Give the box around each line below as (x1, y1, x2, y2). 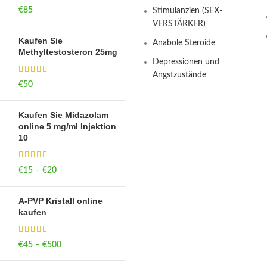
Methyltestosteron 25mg (18, 47, 117, 57)
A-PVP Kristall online (18, 196, 103, 206)
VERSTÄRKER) (153, 20, 206, 29)
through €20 (56, 179, 103, 188)
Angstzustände (153, 71, 206, 80)
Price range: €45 (61, 241, 121, 250)
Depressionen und (153, 58, 219, 67)
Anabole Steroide (153, 39, 215, 48)
